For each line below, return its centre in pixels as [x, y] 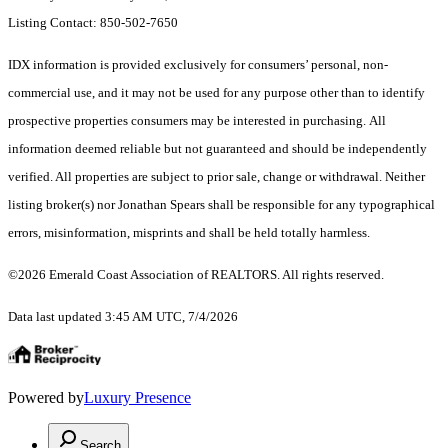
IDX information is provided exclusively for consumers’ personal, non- [198, 65]
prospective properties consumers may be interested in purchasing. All [197, 121]
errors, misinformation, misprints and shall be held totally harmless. [189, 233]
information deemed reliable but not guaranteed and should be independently [217, 149]
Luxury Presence [137, 398]
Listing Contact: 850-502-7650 [94, 23]
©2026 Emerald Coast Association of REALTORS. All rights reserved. [196, 275]
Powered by [46, 398]
